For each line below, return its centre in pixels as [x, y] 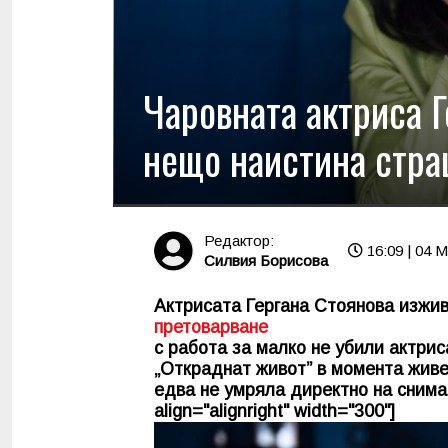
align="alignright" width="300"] [274, 410]
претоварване [211, 326]
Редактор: [239, 241]
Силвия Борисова [266, 261]
